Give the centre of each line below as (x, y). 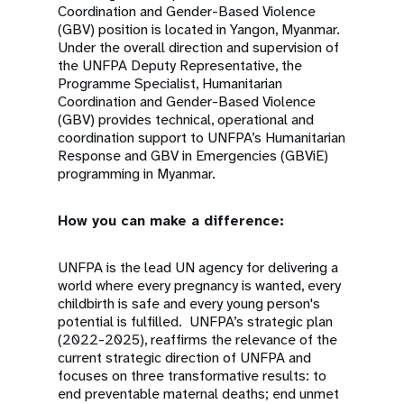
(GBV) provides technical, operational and (186, 119)
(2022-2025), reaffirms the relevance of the (197, 340)
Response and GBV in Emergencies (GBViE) (193, 156)
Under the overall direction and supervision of (198, 47)
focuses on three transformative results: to (192, 376)
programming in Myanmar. (138, 174)
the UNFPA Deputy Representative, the (180, 65)
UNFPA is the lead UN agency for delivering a (198, 267)
